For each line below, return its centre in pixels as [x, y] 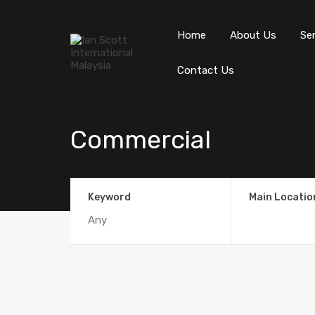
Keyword [109, 197]
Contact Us [206, 70]
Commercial [141, 140]
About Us [253, 35]
